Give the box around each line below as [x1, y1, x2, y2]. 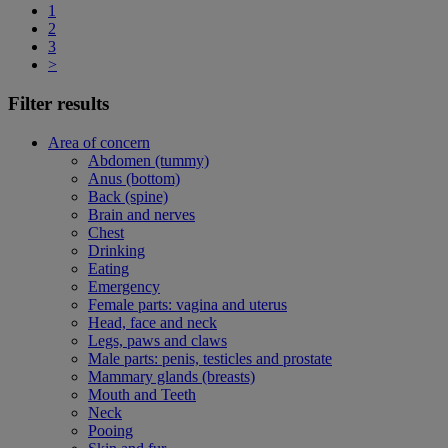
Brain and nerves [88, 205, 195, 223]
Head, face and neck [88, 313, 217, 331]
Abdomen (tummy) [88, 151, 209, 169]
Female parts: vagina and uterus [88, 295, 287, 313]
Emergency [88, 277, 160, 295]
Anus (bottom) [88, 169, 180, 187]
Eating [88, 259, 129, 277]
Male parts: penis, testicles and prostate [88, 349, 332, 367]
